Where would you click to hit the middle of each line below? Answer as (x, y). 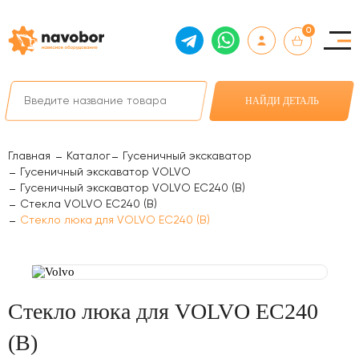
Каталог (89, 156)
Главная (29, 156)
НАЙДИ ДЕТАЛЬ (282, 101)
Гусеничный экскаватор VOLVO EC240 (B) (133, 188)
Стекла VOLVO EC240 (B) (89, 204)
